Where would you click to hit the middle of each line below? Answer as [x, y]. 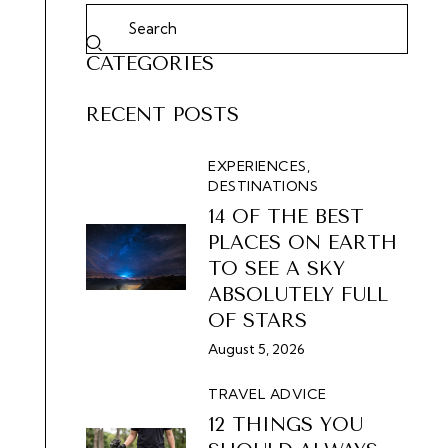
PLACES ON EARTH [303, 243]
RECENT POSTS [163, 115]
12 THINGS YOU [286, 424]
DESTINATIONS [263, 186]
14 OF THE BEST [286, 217]
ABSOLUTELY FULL [298, 295]
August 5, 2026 [257, 349]
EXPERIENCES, [259, 166]
